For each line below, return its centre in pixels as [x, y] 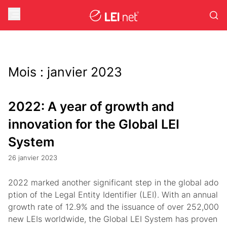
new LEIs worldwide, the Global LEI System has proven [113, 219]
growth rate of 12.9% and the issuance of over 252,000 [113, 207]
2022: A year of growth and [91, 106]
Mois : [28, 72]
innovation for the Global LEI [94, 124]
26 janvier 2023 [33, 158]
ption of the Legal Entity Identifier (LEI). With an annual [113, 195]
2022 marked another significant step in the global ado [113, 182]
